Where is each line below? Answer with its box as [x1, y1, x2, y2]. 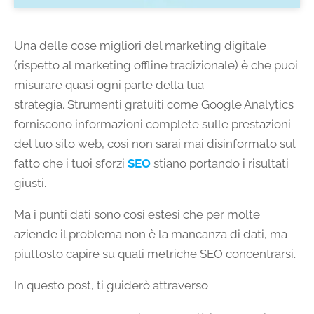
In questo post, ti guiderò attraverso [14, 278, 208, 293]
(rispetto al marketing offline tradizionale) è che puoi [14, 58, 298, 73]
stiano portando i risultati [151, 156, 289, 171]
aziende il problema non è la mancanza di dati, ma [14, 227, 287, 242]
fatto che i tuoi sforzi [14, 156, 128, 171]
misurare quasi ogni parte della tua [14, 78, 204, 93]
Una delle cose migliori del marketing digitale [14, 39, 266, 53]
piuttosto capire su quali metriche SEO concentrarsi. [14, 247, 296, 261]
